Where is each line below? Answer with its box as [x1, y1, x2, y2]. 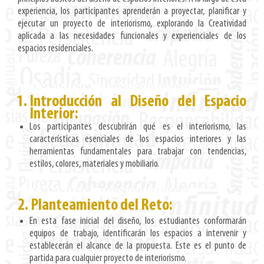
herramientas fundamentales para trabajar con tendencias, [29, 146, 246, 158]
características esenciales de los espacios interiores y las [29, 134, 246, 146]
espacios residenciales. [18, 43, 93, 55]
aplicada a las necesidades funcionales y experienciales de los [18, 31, 246, 42]
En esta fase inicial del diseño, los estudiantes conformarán [29, 216, 246, 227]
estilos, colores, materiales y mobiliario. [29, 159, 159, 170]
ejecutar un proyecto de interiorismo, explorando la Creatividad [18, 18, 246, 30]
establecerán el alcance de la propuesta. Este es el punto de [29, 240, 246, 252]
